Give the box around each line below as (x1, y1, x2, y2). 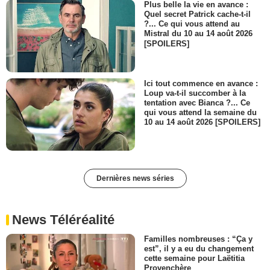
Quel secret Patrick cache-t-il (144, 10, 251, 19)
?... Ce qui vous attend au (144, 19, 240, 29)
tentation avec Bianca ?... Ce (144, 98, 250, 107)
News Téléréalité (12, 212, 115, 228)
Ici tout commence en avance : (144, 78, 258, 88)
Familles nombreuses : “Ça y (144, 234, 253, 244)
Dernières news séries (96, 174, 174, 183)
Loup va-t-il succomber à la (144, 88, 246, 98)
